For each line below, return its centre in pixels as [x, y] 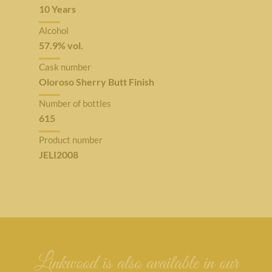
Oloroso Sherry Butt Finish [96, 82]
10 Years [57, 9]
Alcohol [53, 30]
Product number [70, 140]
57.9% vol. [61, 45]
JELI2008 [58, 155]
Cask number [65, 67]
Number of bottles [75, 103]
